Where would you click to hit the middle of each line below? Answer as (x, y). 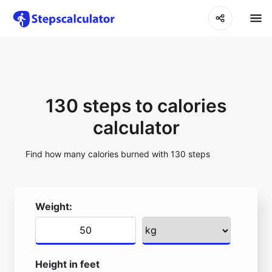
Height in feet (67, 264)
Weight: (54, 206)
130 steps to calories (136, 106)
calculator (136, 127)
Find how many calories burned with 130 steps (118, 154)
